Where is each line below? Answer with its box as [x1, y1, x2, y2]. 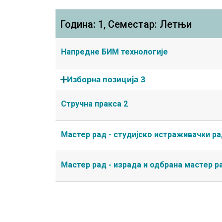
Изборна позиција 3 [67, 74, 146, 85]
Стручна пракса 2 [61, 99, 128, 109]
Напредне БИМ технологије [61, 47, 168, 57]
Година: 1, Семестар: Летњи [60, 18, 192, 31]
